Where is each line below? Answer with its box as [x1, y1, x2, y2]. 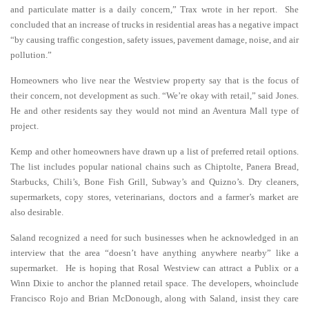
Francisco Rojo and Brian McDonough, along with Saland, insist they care [10, 293, 299, 303]
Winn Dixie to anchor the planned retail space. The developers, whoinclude [10, 278, 299, 288]
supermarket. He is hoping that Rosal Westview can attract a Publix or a [10, 263, 299, 273]
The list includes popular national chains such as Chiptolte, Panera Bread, [10, 161, 299, 172]
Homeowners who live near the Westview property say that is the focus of [10, 75, 299, 86]
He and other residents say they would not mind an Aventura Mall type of [10, 106, 299, 116]
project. [10, 121, 41, 131]
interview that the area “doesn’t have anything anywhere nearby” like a [10, 248, 299, 258]
